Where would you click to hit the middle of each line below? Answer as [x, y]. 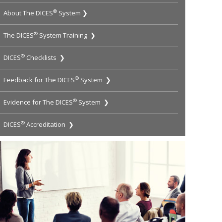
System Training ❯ [67, 35]
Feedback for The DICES [39, 80]
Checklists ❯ [45, 58]
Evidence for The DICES [38, 102]
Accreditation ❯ [50, 125]
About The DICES [28, 13]
